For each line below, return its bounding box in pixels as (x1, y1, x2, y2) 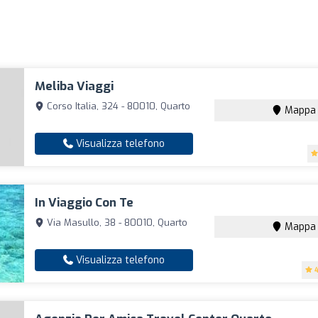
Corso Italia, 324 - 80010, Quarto (44, 100, 191, 112)
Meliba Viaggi (35, 78, 114, 94)
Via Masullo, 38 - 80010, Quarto (44, 216, 188, 229)
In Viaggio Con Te (35, 194, 134, 211)
